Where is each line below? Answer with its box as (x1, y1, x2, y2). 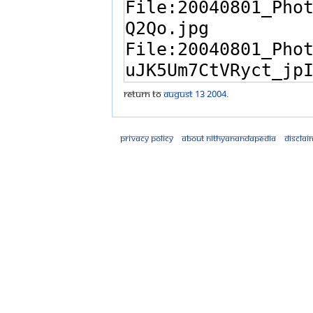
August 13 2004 (163, 87, 226, 101)
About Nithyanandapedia (182, 131, 276, 144)
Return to (124, 87, 163, 101)
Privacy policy (120, 131, 173, 144)
